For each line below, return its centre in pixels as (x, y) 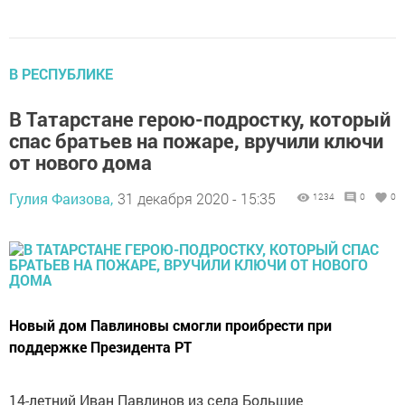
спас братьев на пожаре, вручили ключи (196, 141)
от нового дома (80, 163)
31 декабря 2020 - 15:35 (197, 199)
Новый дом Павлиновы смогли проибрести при (170, 325)
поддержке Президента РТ (100, 347)
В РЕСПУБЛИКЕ (61, 74)
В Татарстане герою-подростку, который (200, 119)
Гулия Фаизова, (61, 199)
